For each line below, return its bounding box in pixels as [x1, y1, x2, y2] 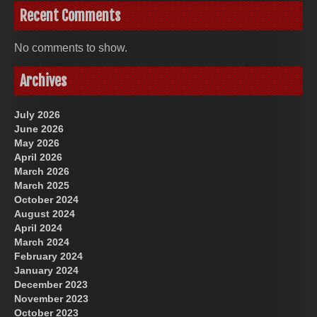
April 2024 [14, 221, 62, 234]
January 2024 [14, 264, 79, 276]
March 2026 [14, 165, 69, 177]
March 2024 [14, 236, 69, 248]
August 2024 [14, 207, 75, 219]
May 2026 [14, 137, 59, 149]
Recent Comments [20, 6, 120, 25]
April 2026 [14, 151, 62, 163]
